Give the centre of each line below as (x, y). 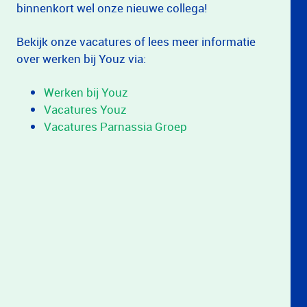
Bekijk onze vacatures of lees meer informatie (136, 41)
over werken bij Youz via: (81, 59)
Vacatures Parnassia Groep (115, 126)
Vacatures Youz (85, 109)
